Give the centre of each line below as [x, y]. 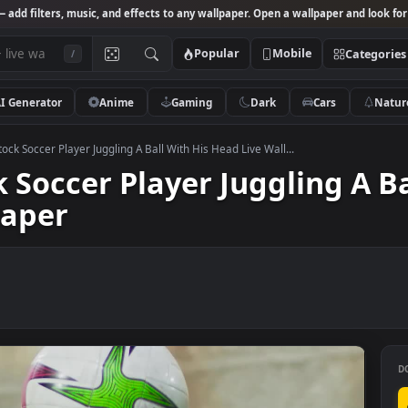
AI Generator [76, 113]
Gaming [259, 113]
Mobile [370, 59]
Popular [286, 59]
